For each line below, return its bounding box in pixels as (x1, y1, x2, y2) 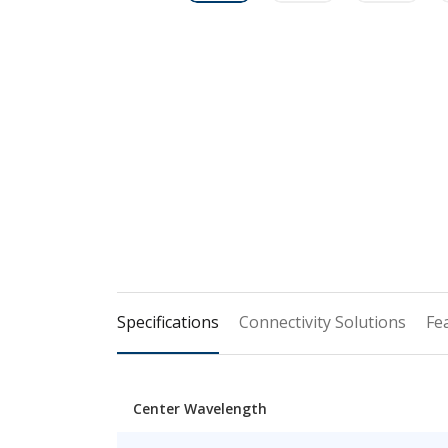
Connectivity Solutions (239, 311, 406, 333)
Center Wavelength (133, 399, 267, 418)
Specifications (117, 311, 219, 333)
